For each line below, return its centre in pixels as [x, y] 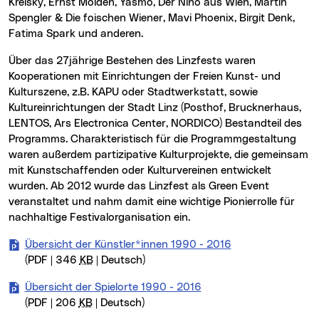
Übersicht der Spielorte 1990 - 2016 [113, 288]
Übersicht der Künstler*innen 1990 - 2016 [128, 245]
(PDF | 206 [52, 303]
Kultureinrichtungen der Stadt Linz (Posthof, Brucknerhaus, [155, 108]
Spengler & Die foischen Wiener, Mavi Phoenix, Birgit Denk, [152, 19]
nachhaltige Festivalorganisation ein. [99, 218]
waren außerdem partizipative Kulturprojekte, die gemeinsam [158, 155]
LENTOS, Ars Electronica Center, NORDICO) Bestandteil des [155, 124]
